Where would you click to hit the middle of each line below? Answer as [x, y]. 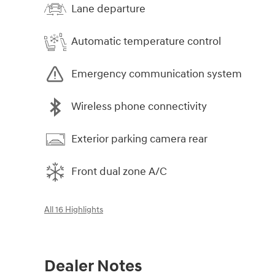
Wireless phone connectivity [139, 107]
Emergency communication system [157, 74]
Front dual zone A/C [119, 172]
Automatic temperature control [146, 42]
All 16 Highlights [74, 210]
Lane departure [108, 9]
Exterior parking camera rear [139, 139]
